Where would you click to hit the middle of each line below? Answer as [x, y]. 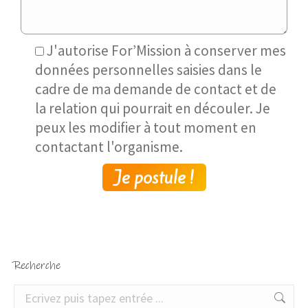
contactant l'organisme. [109, 147]
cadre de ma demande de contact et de [156, 89]
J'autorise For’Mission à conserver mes [166, 51]
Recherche [37, 266]
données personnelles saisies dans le [148, 70]
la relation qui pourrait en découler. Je [153, 109]
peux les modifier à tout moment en [146, 128]
